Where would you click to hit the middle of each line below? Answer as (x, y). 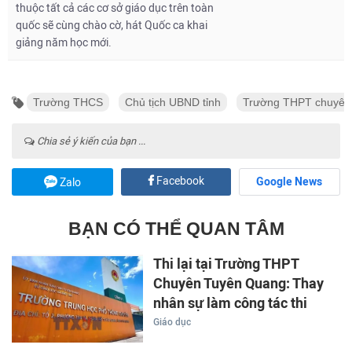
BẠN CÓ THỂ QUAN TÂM (176, 229)
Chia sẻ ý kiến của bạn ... (90, 141)
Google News (290, 182)
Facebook (179, 181)
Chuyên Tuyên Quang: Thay (238, 284)
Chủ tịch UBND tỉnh (173, 103)
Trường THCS (68, 103)
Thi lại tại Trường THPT (225, 264)
